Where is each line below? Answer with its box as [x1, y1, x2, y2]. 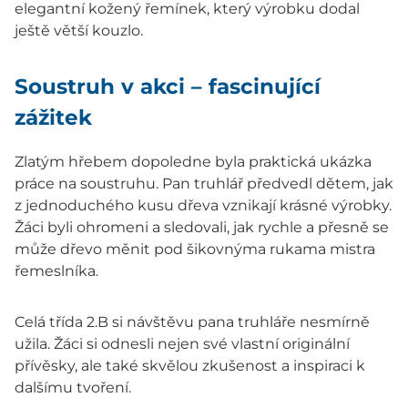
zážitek [15, 105, 92, 131]
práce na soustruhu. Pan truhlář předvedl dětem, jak [15, 174, 393, 192]
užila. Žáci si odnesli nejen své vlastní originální [15, 334, 350, 352]
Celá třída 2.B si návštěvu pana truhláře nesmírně [15, 312, 370, 331]
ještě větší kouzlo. [15, 22, 143, 40]
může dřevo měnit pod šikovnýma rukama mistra [15, 240, 375, 258]
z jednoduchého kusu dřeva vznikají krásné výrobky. [15, 196, 392, 214]
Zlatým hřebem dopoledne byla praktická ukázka [15, 152, 372, 170]
